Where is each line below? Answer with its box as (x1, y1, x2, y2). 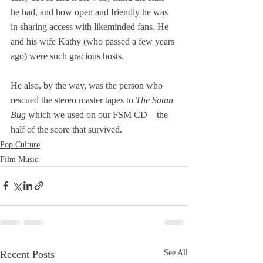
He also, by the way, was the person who (11, 80, 165, 90)
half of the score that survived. (11, 124, 122, 134)
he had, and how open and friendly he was (11, 6, 170, 17)
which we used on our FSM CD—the (26, 109, 170, 120)
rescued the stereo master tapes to (11, 95, 136, 105)
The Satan (136, 95, 176, 105)
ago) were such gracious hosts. (11, 50, 126, 61)
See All (164, 248, 188, 257)
